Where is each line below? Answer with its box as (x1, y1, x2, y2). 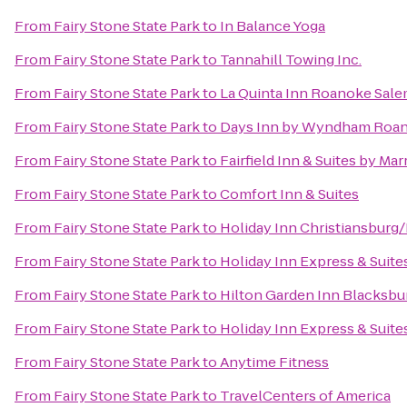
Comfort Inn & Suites (220, 184, 359, 203)
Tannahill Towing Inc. (220, 50, 362, 69)
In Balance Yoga (220, 16, 325, 35)
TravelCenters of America (220, 386, 391, 405)
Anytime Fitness (220, 352, 329, 372)
